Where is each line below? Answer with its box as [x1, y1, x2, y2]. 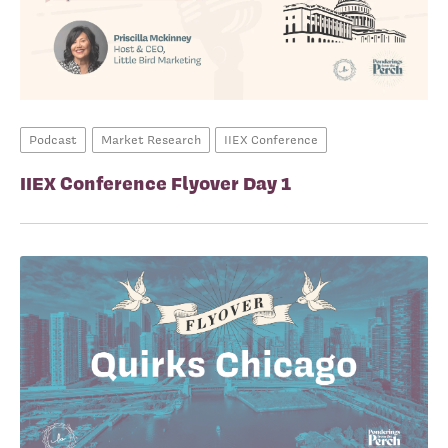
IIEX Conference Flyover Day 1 [20, 170, 291, 197]
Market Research [100, 131, 201, 149]
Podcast [29, 131, 77, 149]
